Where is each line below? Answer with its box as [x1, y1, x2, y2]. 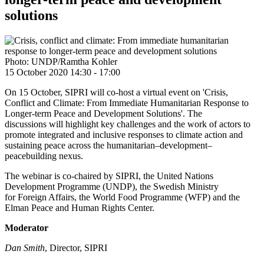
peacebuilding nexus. [5, 151, 83, 161]
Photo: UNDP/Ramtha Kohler [5, 57, 117, 67]
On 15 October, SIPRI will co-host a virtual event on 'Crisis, [5, 87, 228, 97]
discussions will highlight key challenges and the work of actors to [5, 119, 250, 129]
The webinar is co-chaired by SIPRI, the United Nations [5, 171, 213, 181]
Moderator [5, 223, 48, 233]
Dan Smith [5, 243, 45, 253]
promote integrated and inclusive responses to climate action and [5, 130, 243, 140]
